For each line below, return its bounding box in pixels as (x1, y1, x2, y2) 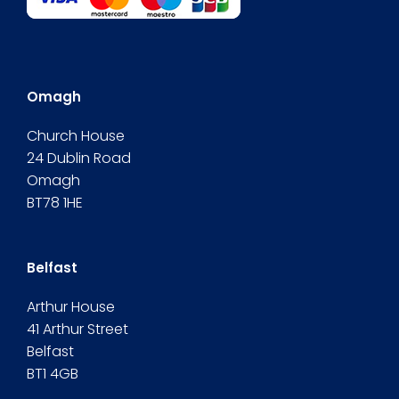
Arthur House (27, 297, 115, 317)
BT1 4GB (27, 363, 78, 384)
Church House (27, 126, 125, 146)
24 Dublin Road (27, 148, 131, 168)
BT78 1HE (27, 192, 83, 213)
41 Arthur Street (27, 319, 128, 339)
